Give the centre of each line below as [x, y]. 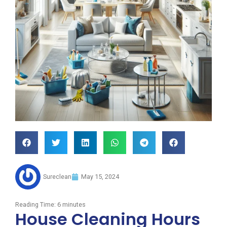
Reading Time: [36, 204]
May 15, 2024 [100, 176]
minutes [74, 204]
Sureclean [57, 176]
